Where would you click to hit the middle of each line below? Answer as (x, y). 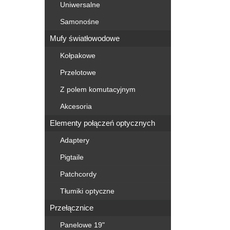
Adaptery (75, 140)
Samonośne (80, 22)
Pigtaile (72, 157)
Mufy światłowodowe (85, 38)
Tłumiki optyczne (87, 191)
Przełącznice (72, 208)
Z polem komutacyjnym (98, 89)
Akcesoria (76, 106)
